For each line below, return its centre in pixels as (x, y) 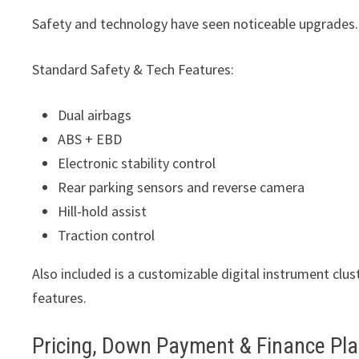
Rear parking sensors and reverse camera (182, 188)
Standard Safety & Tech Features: (133, 70)
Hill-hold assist (103, 212)
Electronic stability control (137, 163)
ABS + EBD (90, 139)
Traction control (107, 236)
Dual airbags (95, 115)
